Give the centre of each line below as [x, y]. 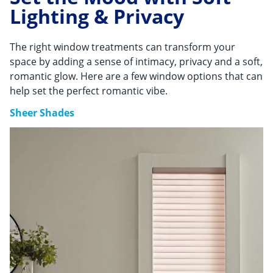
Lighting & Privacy [97, 16]
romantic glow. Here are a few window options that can [136, 76]
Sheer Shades [42, 112]
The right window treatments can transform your [122, 47]
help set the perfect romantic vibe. [89, 90]
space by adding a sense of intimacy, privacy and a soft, [136, 61]
